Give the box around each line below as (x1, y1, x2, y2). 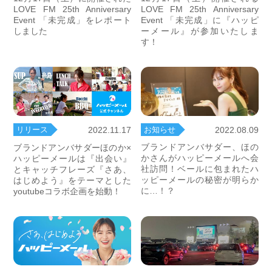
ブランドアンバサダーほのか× (13, 142, 131, 152)
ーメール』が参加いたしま (141, 26, 259, 36)
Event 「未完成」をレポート (13, 15, 131, 25)
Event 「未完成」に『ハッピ (141, 15, 259, 25)
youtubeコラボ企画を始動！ (13, 186, 121, 196)
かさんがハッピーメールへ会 (141, 153, 259, 163)
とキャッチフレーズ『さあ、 (13, 164, 131, 174)
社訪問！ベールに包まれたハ (141, 164, 259, 174)
